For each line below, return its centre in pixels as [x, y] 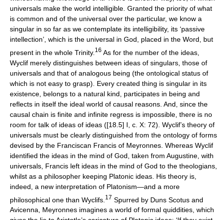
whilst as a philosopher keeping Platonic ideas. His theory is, [103, 176]
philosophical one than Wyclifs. [57, 200]
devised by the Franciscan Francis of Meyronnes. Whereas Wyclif [111, 145]
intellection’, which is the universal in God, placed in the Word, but [111, 39]
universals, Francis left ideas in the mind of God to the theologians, [113, 166]
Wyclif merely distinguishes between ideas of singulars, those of [109, 63]
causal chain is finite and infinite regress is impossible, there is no [111, 114]
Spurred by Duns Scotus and [158, 200]
